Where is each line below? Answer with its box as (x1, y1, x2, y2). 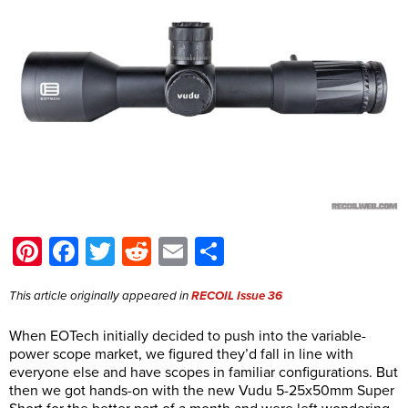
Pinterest (42, 234, 155, 270)
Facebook (78, 234, 205, 270)
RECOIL (191, 289, 234, 304)
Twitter (115, 234, 199, 270)
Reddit (151, 234, 231, 270)
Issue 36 (237, 289, 282, 304)
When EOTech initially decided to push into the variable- (9, 327, 366, 346)
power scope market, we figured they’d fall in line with (9, 345, 353, 364)
